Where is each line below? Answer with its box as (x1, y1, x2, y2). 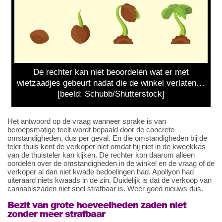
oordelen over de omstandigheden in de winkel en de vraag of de (7, 159, 215, 167)
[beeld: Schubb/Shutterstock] (57, 89, 165, 99)
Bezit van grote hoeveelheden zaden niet (7, 198, 186, 211)
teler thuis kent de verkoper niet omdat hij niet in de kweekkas (7, 142, 206, 151)
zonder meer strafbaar (7, 207, 105, 220)
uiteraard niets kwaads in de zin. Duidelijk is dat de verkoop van (7, 175, 212, 184)
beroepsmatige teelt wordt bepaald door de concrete (7, 125, 174, 134)
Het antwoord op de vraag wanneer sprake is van (7, 116, 166, 125)
